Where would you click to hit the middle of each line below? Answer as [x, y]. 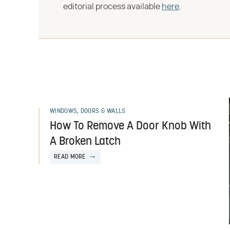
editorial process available [112, 7]
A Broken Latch [85, 142]
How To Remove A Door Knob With [130, 127]
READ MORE [70, 157]
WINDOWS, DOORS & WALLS [88, 111]
